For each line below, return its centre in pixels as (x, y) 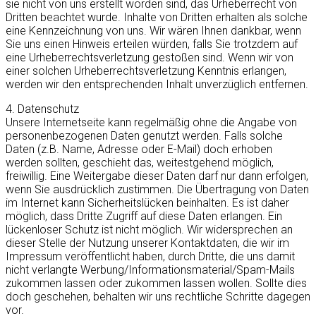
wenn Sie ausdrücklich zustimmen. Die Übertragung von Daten (157, 190)
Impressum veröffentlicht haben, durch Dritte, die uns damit (150, 257)
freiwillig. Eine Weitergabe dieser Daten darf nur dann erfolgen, (157, 176)
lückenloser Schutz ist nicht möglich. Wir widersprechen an (149, 230)
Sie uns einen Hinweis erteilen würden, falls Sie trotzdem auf (152, 44)
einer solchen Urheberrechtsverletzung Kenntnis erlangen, (146, 71)
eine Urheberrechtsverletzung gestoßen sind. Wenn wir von (150, 58)
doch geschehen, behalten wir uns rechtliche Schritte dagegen (158, 297)
